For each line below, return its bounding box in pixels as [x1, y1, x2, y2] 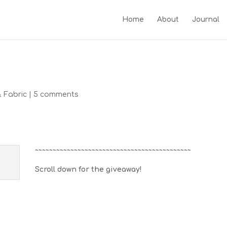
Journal [192, 16, 219, 23]
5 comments [33, 91, 79, 98]
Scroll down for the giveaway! [35, 166, 142, 173]
